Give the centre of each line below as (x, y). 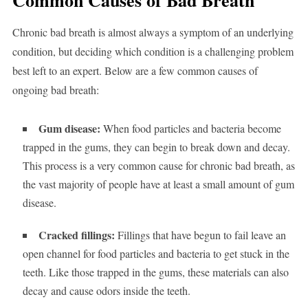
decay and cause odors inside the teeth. (106, 291)
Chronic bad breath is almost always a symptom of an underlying (153, 32)
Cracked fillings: (76, 235)
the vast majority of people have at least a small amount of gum (158, 184)
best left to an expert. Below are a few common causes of (135, 71)
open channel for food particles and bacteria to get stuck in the (156, 254)
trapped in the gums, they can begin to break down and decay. (156, 147)
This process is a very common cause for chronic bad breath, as (158, 166)
